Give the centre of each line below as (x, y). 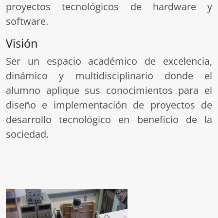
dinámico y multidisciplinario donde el (109, 76)
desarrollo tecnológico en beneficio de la (109, 119)
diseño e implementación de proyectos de (109, 105)
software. (27, 21)
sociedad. (27, 134)
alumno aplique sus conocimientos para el (109, 90)
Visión (22, 43)
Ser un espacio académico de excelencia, (109, 61)
